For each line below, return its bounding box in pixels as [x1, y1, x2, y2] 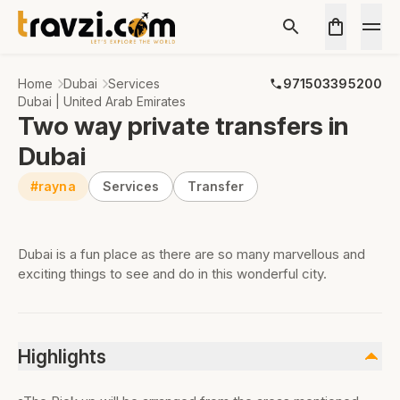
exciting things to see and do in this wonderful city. [18, 265, 327, 282]
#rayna [30, 179, 76, 194]
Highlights [18, 345, 106, 368]
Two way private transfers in [18, 111, 349, 141]
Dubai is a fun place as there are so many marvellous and [18, 246, 365, 262]
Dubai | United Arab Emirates [18, 94, 186, 109]
